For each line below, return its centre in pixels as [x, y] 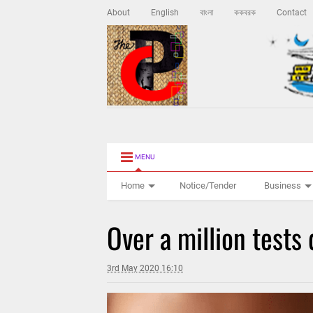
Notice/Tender [208, 186]
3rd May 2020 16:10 [145, 269]
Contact [292, 13]
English [165, 13]
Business [283, 186]
